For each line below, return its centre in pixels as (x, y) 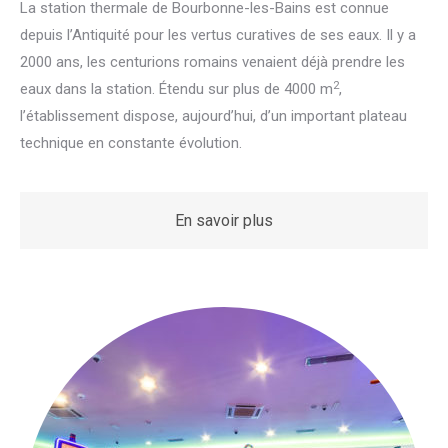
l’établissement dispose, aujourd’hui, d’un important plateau (213, 116)
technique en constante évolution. (131, 143)
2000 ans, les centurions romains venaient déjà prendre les (212, 62)
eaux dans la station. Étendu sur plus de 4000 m (176, 89)
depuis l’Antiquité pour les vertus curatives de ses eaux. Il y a (218, 35)
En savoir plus (224, 221)
